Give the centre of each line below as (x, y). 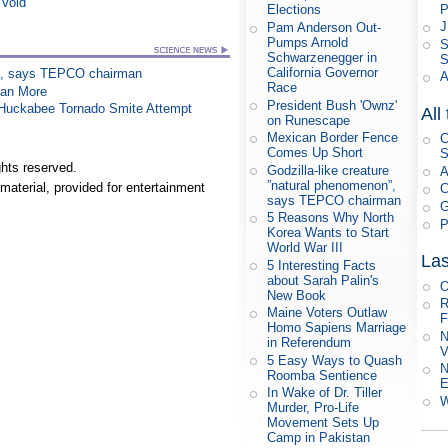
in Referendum (309, 343)
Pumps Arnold (308, 43)
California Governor (323, 73)
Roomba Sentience (322, 375)
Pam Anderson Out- (324, 28)
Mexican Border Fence (333, 138)
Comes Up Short (315, 153)
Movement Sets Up (323, 423)
